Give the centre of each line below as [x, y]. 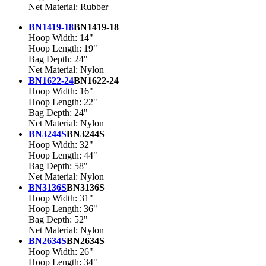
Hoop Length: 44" [63, 156]
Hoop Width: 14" [61, 38]
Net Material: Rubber [68, 7]
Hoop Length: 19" [63, 49]
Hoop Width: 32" [61, 145]
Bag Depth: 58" [58, 166]
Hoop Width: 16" [61, 91]
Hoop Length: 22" [63, 102]
